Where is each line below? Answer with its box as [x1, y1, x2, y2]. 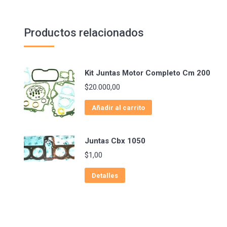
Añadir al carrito [92, 104, 145, 111]
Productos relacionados [24, 26, 144, 39]
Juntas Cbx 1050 [85, 136, 145, 145]
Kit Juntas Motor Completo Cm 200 [85, 68, 210, 78]
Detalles [92, 172, 118, 179]
